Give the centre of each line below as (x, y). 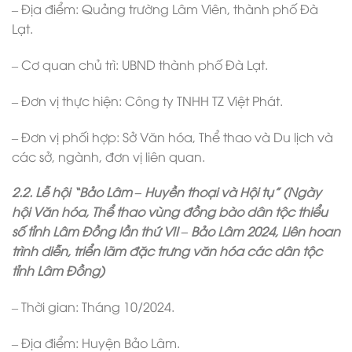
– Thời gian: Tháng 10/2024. (93, 307)
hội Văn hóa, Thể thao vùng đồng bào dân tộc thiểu (170, 212)
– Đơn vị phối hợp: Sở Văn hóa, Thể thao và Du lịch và (172, 136)
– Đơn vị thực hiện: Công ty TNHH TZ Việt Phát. (147, 100)
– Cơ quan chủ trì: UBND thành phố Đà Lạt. (140, 65)
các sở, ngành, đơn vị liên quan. (108, 156)
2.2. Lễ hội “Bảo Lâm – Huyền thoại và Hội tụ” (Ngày (167, 192)
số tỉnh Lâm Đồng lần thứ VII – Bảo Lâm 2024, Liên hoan (176, 231)
